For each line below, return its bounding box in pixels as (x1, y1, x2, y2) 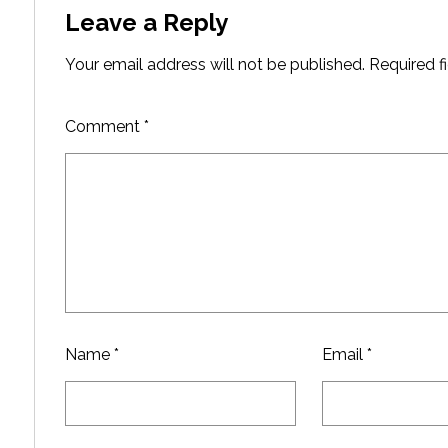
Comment (64, 117, 144, 137)
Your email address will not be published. (64, 55, 365, 75)
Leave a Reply (64, 8, 228, 38)
